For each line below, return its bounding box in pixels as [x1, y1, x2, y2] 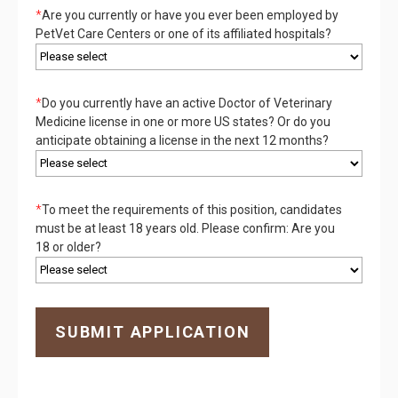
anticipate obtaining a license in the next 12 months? [36, 132, 329, 147]
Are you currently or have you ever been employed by [42, 7, 338, 22]
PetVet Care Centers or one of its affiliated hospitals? [36, 26, 331, 41]
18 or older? [36, 239, 101, 254]
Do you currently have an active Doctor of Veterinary [42, 95, 332, 110]
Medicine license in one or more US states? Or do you [36, 114, 330, 129]
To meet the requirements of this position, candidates [42, 202, 342, 217]
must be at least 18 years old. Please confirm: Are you [36, 220, 335, 235]
